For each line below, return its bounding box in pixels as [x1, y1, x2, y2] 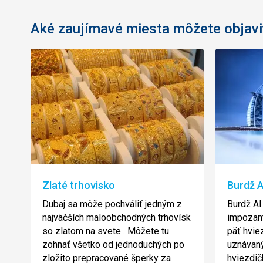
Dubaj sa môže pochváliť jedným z [42, 198, 182, 210]
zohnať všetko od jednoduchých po [42, 239, 184, 250]
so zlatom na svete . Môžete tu [42, 225, 169, 237]
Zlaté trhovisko [42, 179, 115, 191]
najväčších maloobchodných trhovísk [42, 212, 191, 223]
